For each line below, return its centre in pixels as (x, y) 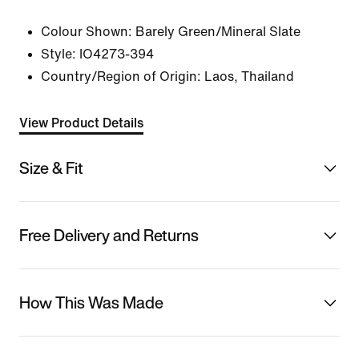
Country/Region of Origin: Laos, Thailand (167, 77)
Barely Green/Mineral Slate (218, 32)
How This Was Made (91, 302)
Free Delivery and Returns (109, 235)
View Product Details (81, 123)
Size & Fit (51, 167)
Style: (58, 54)
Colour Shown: (87, 32)
